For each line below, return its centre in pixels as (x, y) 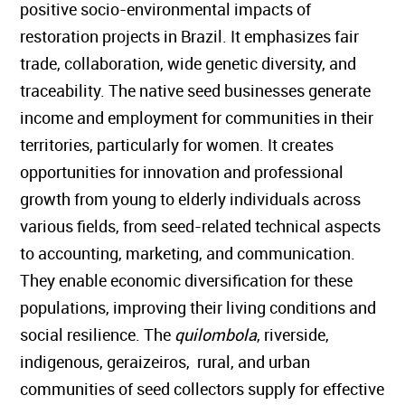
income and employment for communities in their (197, 118)
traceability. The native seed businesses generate (196, 90)
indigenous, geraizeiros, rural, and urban (165, 362)
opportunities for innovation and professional (182, 172)
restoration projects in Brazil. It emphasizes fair (190, 36)
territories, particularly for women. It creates (177, 145)
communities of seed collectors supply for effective (202, 389)
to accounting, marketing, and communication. (188, 253)
